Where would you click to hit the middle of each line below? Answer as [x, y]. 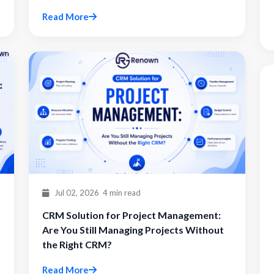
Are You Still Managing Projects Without [133, 230]
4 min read [122, 193]
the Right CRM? [77, 244]
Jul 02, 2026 [76, 193]
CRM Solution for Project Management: [131, 215]
